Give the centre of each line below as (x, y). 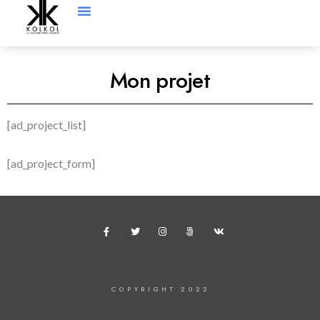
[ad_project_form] (51, 164)
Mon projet (160, 81)
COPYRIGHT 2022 (160, 290)
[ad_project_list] (46, 125)
